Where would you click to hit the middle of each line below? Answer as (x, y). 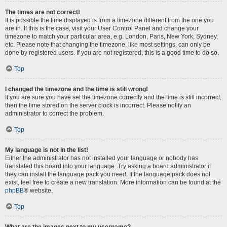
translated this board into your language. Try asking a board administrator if (108, 166)
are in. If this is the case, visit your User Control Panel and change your (102, 28)
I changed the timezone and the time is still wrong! (77, 89)
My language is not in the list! (47, 150)
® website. (38, 190)
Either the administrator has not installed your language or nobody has (102, 158)
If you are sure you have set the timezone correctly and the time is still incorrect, (113, 97)
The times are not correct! (43, 12)
